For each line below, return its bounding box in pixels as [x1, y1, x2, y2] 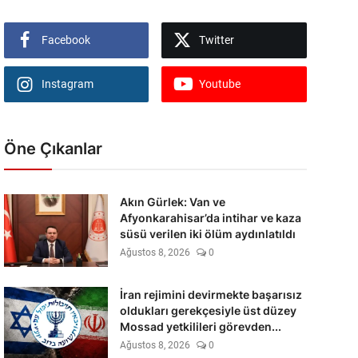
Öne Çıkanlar [3, 139, 102, 158]
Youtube [199, 78, 241, 90]
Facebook [41, 34, 90, 46]
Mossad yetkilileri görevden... [119, 320, 281, 333]
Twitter [199, 34, 235, 46]
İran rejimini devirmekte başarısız [119, 288, 302, 301]
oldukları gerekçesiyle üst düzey [119, 304, 296, 317]
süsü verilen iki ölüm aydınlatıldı [119, 227, 296, 241]
